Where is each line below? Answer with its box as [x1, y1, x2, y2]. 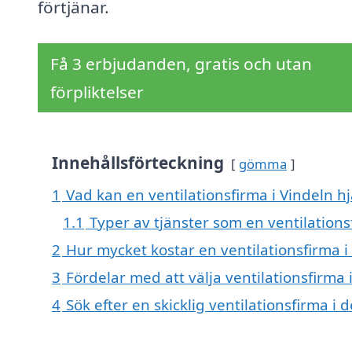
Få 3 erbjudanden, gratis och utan [50, 53, 312, 75]
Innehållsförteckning [52, 152, 224, 174]
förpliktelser [50, 81, 144, 104]
